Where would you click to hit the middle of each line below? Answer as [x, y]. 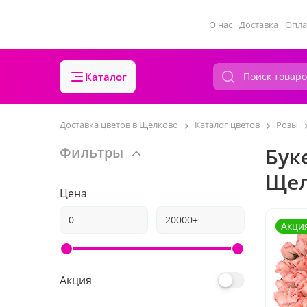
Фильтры [91, 152]
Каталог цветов [227, 125]
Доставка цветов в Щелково [119, 125]
